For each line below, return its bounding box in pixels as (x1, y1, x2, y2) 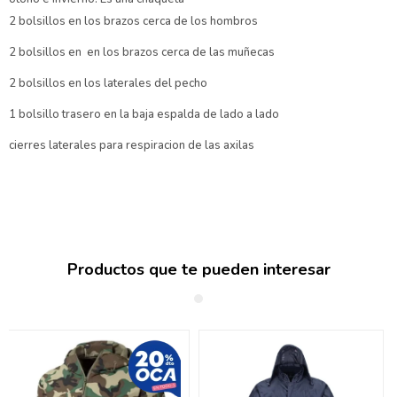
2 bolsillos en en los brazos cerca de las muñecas (9, 44, 275, 61)
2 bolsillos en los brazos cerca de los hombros (9, 13, 261, 30)
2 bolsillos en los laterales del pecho (9, 75, 207, 92)
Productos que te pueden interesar (66, 259, 331, 281)
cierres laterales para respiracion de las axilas (9, 137, 254, 154)
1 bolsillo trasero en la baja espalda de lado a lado (9, 106, 279, 123)
